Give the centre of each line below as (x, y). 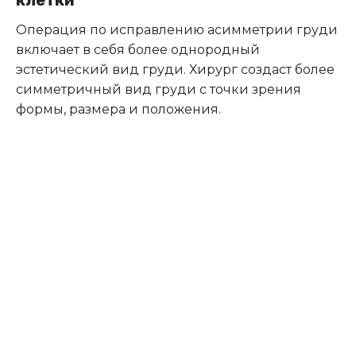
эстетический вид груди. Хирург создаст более (175, 69)
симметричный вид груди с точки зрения (159, 89)
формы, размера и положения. (118, 109)
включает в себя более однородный (138, 49)
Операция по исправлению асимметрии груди (177, 29)
